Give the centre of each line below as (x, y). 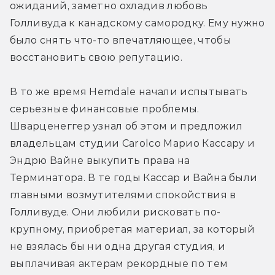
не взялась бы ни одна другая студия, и (118, 246)
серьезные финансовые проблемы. (105, 109)
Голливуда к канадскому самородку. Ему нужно (137, 23)
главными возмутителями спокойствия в (123, 195)
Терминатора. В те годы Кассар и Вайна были (134, 177)
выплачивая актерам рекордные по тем (119, 263)
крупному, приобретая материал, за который (133, 229)
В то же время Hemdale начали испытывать (129, 91)
